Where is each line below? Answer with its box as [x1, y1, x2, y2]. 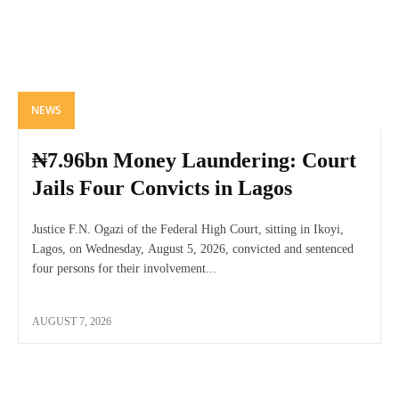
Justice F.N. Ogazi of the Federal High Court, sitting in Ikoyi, [32, 222, 344, 236]
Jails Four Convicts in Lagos [32, 175, 292, 199]
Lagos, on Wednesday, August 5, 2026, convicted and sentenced [32, 241, 354, 256]
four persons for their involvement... [32, 261, 216, 275]
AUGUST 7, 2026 [32, 314, 111, 328]
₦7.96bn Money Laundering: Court [32, 148, 356, 172]
